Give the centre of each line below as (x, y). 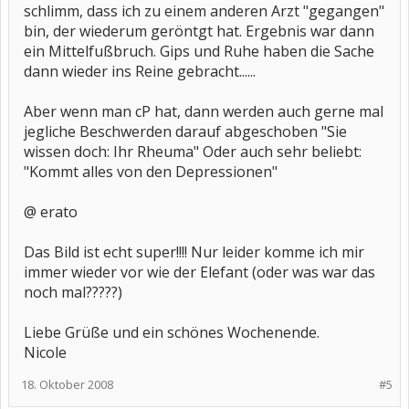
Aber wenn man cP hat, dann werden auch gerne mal (204, 111)
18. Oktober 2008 (67, 384)
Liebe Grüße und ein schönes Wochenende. (172, 332)
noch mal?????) (73, 292)
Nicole (45, 352)
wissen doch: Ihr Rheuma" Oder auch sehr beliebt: (193, 152)
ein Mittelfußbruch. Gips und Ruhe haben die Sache (199, 51)
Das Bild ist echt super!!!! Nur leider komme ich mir (194, 252)
